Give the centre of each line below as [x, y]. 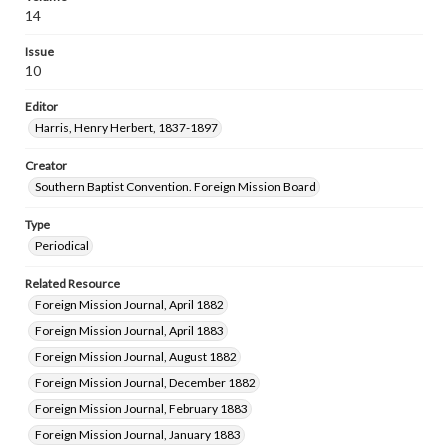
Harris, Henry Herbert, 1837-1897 [126, 127]
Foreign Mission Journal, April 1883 [129, 330]
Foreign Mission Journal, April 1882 [129, 304]
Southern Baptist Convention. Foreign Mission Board [175, 186]
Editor [41, 106]
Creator [46, 165]
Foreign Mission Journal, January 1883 [138, 434]
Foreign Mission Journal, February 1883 [141, 408]
